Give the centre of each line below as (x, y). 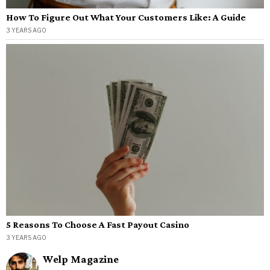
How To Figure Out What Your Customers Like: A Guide (126, 17)
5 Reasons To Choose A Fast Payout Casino (98, 224)
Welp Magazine (81, 259)
